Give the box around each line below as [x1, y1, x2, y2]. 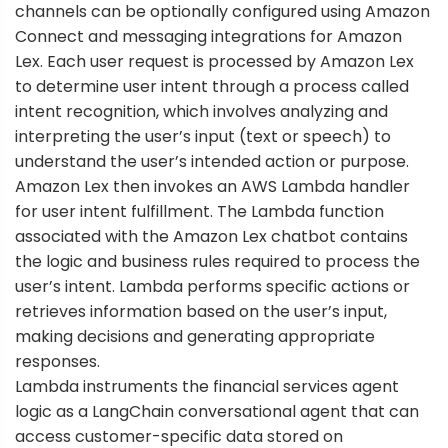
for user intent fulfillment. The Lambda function [15, 200, 384, 224]
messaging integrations [122, 25, 306, 49]
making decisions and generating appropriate [15, 325, 375, 349]
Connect [15, 25, 84, 49]
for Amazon [306, 25, 402, 49]
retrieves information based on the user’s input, [15, 300, 387, 324]
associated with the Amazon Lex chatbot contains [15, 225, 408, 249]
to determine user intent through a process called [15, 75, 409, 99]
